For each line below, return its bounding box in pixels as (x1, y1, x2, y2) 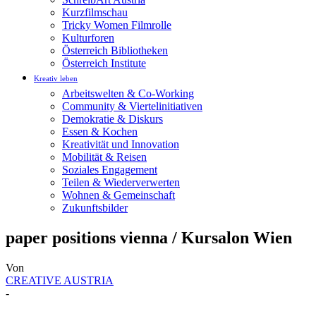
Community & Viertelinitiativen (62, 100, 202, 112)
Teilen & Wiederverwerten (62, 176, 180, 188)
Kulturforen (62, 32, 114, 44)
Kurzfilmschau (62, 6, 128, 18)
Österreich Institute (62, 57, 146, 69)
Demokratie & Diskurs (62, 113, 163, 125)
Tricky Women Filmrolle (62, 19, 171, 31)
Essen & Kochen (62, 126, 138, 138)
